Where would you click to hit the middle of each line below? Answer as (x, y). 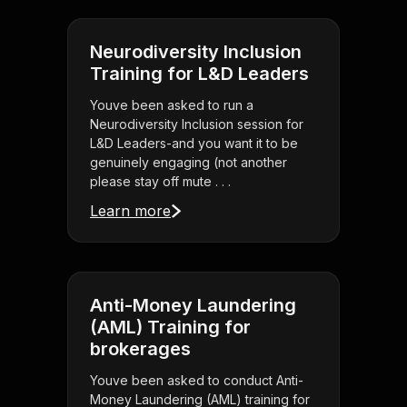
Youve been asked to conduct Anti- (197, 381)
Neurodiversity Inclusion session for (197, 124)
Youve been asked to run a (172, 105)
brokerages (140, 349)
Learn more (130, 211)
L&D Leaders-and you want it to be (194, 144)
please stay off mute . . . (160, 182)
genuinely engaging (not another (189, 163)
